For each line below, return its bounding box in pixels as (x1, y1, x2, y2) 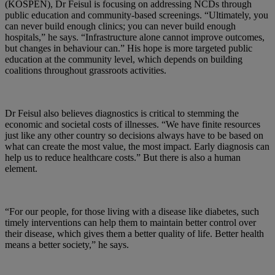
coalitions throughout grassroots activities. (5, 64, 169, 76)
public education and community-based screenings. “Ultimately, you (5, 9, 268, 20)
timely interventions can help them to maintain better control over (5, 217, 256, 228)
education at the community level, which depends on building (5, 53, 242, 64)
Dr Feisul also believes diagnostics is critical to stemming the (5, 107, 239, 118)
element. (5, 163, 37, 174)
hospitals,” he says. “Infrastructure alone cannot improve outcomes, (5, 31, 265, 42)
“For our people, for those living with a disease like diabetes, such (5, 206, 259, 217)
